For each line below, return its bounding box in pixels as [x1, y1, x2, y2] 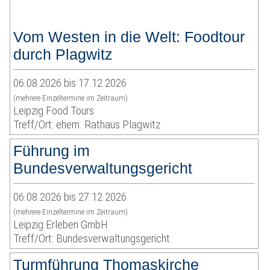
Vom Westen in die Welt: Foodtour [13, 28, 245, 46]
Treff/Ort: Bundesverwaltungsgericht [13, 231, 171, 246]
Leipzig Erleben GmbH [13, 218, 108, 232]
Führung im [13, 142, 90, 160]
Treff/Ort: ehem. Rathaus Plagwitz [13, 118, 161, 132]
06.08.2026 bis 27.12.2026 [13, 190, 127, 204]
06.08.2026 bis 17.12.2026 [13, 76, 127, 90]
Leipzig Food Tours [13, 104, 95, 118]
